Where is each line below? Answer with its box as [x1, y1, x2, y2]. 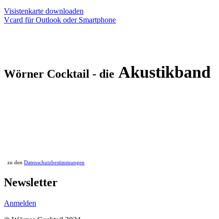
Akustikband [118, 63, 211, 81]
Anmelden [4, 198, 36, 207]
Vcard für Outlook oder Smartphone [4, 15, 116, 24]
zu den [6, 159, 24, 165]
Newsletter [4, 175, 58, 189]
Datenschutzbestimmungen [24, 159, 85, 165]
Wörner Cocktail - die [4, 67, 114, 80]
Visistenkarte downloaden [4, 6, 84, 15]
